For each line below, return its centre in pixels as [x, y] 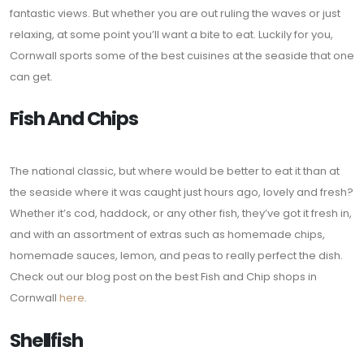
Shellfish [46, 340]
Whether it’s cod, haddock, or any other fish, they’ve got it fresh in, [181, 214]
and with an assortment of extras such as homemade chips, [167, 235]
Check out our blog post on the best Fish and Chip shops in [163, 277]
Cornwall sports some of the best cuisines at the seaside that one [182, 55]
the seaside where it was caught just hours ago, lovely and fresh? [182, 193]
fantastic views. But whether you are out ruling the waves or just [175, 13]
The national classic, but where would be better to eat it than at [175, 171]
